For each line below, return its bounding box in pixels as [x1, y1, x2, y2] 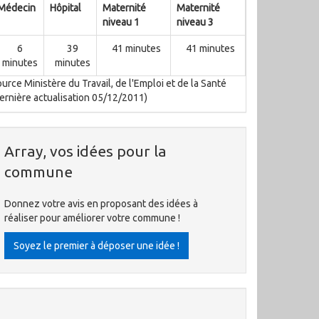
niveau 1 [103, 16, 140, 28]
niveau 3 [177, 16, 214, 28]
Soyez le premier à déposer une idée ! [14, 240, 179, 251]
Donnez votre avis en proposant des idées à [4, 198, 198, 209]
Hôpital [50, 2, 81, 14]
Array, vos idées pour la [4, 142, 167, 159]
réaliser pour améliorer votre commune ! [4, 212, 180, 224]
